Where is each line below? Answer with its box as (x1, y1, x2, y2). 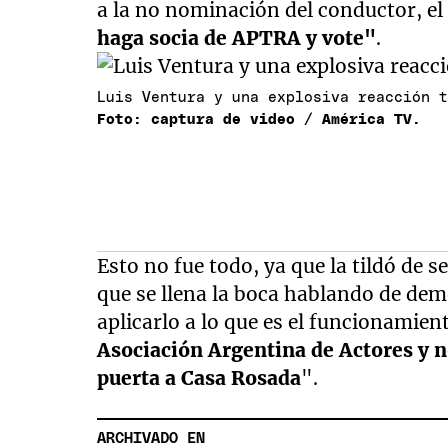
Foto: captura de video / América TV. (97, 112, 422, 127)
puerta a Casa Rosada (97, 366, 302, 391)
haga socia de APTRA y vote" (97, 26, 377, 51)
